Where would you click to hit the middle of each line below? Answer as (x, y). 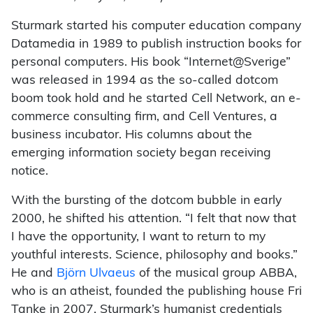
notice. (30, 172)
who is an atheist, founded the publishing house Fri (156, 292)
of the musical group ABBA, (216, 274)
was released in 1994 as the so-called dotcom (145, 81)
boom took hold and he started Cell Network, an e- (156, 99)
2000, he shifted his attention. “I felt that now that (154, 219)
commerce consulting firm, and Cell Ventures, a (144, 117)
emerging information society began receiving (141, 154)
